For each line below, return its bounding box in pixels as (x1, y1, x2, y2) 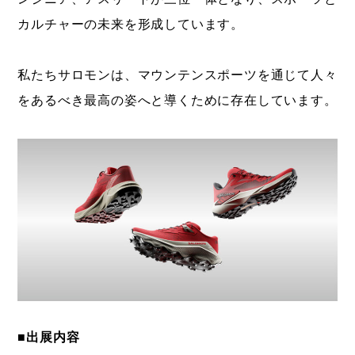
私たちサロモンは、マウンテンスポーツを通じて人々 (17, 68, 338, 82)
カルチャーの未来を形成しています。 (17, 17, 245, 32)
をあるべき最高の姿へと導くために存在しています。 (17, 94, 338, 108)
